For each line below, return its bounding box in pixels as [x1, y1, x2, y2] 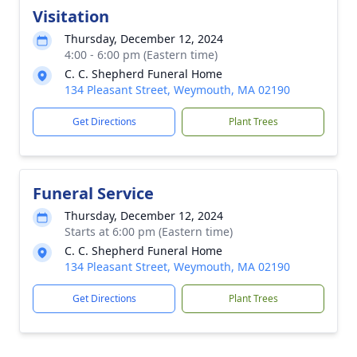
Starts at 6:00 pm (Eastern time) [65, 224, 233, 239]
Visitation [33, 6, 109, 27]
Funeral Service [33, 182, 154, 204]
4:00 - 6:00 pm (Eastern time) [65, 47, 218, 62]
